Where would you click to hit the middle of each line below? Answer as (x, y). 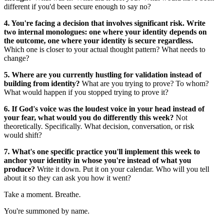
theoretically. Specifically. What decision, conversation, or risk (99, 127)
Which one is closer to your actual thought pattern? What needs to (105, 50)
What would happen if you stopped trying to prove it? (86, 92)
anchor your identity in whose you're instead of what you (98, 161)
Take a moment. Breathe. (42, 195)
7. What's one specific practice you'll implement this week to (102, 152)
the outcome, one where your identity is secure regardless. (99, 41)
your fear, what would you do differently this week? (89, 118)
